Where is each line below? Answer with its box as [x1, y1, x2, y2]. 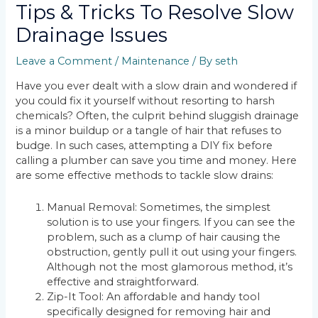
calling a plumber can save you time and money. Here [16, 154, 297, 168]
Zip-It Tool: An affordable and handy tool [47, 290, 261, 303]
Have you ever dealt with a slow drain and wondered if [16, 79, 297, 93]
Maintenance [121, 54, 190, 67]
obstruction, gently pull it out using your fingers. [47, 245, 297, 258]
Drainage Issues [16, 23, 168, 47]
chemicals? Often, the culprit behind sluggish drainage [16, 109, 300, 123]
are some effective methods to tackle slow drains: [16, 169, 274, 182]
